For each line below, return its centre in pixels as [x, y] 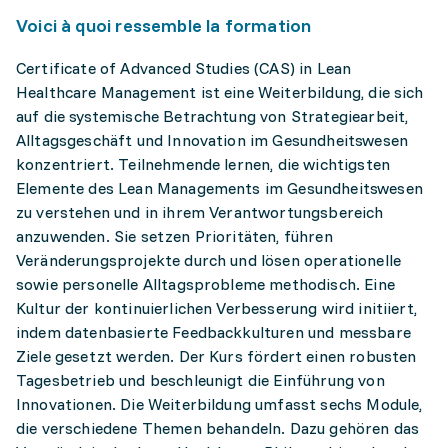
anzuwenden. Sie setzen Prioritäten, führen [174, 236]
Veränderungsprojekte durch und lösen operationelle [209, 260]
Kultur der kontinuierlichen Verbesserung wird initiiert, [216, 308]
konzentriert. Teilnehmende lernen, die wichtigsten [203, 164]
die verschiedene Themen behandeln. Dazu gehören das [218, 428]
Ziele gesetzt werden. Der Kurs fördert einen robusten [216, 356]
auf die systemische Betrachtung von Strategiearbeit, [212, 116]
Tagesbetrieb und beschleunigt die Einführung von [200, 380]
